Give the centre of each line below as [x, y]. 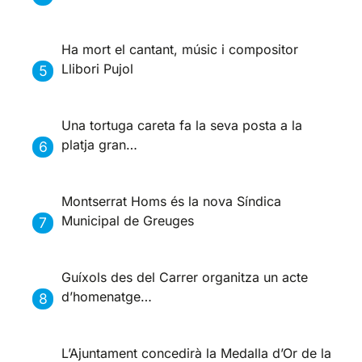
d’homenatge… [107, 296]
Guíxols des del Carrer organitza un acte [185, 277]
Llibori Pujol [98, 68]
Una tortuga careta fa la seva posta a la [182, 125]
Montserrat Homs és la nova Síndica [172, 201]
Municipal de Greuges [128, 220]
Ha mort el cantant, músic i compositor [180, 49]
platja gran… [100, 144]
